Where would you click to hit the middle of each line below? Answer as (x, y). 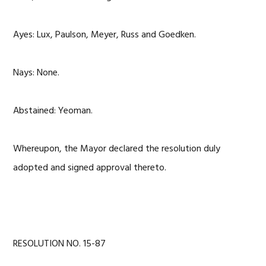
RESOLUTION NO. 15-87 (60, 244)
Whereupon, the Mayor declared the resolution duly (117, 149)
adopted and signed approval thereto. (90, 168)
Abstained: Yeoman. (53, 111)
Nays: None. (37, 73)
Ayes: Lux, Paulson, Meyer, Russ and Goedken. (105, 35)
